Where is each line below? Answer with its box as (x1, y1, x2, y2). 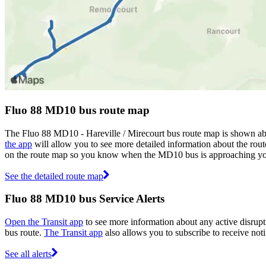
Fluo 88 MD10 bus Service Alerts (5, 192, 164, 205)
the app (5, 138, 32, 149)
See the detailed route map (5, 170, 103, 181)
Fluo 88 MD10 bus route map (5, 103, 150, 116)
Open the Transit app (5, 217, 83, 227)
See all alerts (5, 249, 52, 259)
